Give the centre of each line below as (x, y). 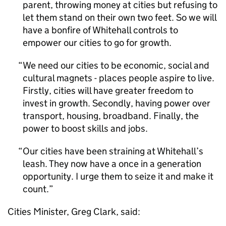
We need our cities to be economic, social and (116, 65)
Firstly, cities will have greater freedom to (108, 91)
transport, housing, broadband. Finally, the (111, 116)
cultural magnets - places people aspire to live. (119, 78)
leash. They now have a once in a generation (112, 164)
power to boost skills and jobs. (85, 128)
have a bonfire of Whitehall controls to (100, 30)
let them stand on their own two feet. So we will (120, 17)
